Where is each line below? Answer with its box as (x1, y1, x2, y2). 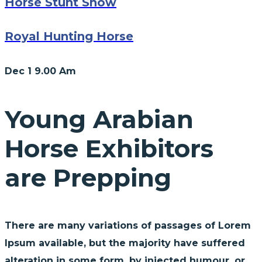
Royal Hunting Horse (5, 29, 133, 43)
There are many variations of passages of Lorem (5, 220, 251, 232)
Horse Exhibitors (5, 133, 213, 164)
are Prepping (5, 163, 171, 194)
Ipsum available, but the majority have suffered (5, 237, 245, 249)
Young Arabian (5, 104, 194, 135)
